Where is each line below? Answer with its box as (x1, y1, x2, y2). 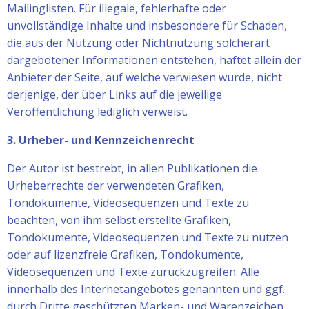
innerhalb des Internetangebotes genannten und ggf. (7, 281, 285, 297)
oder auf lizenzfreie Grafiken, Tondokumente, (7, 246, 243, 262)
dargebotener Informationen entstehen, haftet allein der (7, 52, 301, 68)
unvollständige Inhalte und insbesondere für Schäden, (7, 17, 287, 33)
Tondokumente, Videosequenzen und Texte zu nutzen (7, 229, 288, 245)
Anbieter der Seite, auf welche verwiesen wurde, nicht (7, 69, 282, 85)
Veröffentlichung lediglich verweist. (7, 103, 188, 119)
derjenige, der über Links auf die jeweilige (7, 86, 222, 102)
